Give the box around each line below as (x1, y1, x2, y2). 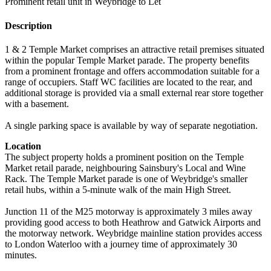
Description (5, 20, 52, 31)
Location (5, 140, 41, 151)
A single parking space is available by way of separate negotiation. (5, 120, 258, 131)
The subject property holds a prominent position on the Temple (5, 151, 244, 162)
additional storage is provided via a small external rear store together (5, 87, 263, 98)
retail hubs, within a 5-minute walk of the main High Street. (5, 184, 231, 195)
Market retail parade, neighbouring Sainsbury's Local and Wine (5, 162, 246, 173)
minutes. (5, 249, 37, 260)
